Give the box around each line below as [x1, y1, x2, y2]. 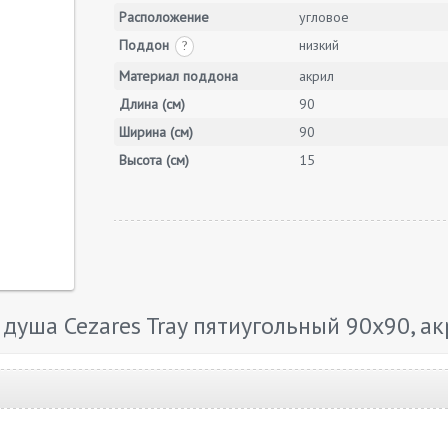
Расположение [119, 8, 209, 26]
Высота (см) [119, 151, 189, 169]
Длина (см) [119, 95, 185, 113]
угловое [299, 8, 349, 26]
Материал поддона [119, 67, 238, 85]
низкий [299, 36, 339, 54]
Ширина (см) [119, 123, 193, 141]
